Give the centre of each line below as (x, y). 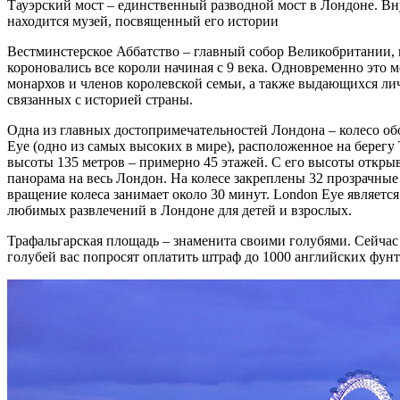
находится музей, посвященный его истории (143, 21)
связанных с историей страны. (100, 99)
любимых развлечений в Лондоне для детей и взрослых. (179, 210)
